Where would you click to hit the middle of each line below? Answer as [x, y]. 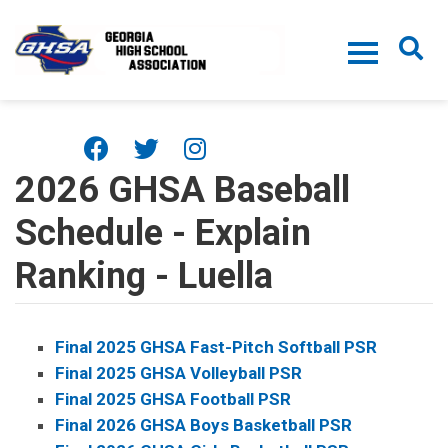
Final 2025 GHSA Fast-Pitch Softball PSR [216, 347]
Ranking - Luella [144, 276]
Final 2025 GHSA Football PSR [173, 399]
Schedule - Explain [163, 233]
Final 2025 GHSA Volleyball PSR [178, 373]
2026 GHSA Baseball [182, 190]
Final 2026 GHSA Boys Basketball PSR [203, 425]
